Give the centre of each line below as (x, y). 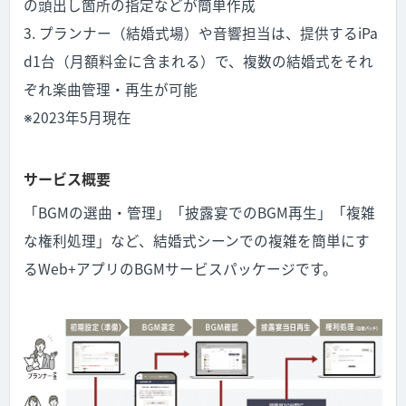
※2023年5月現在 (77, 117)
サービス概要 (67, 178)
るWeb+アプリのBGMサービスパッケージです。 (180, 268)
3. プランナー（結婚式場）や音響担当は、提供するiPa (201, 33)
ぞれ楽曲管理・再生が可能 (111, 89)
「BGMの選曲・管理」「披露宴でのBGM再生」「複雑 (199, 212)
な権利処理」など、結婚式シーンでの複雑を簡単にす (197, 240)
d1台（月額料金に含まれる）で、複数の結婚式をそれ (198, 61)
